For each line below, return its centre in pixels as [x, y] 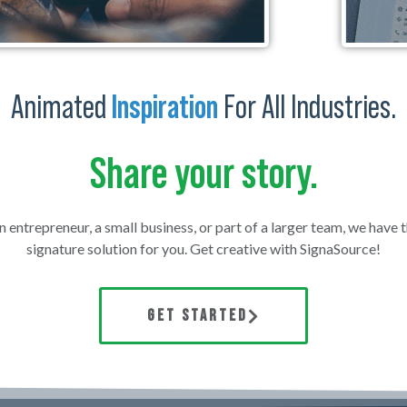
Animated [58, 108]
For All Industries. [307, 108]
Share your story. [203, 174]
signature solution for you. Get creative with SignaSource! [203, 248]
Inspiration [162, 108]
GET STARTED [197, 315]
